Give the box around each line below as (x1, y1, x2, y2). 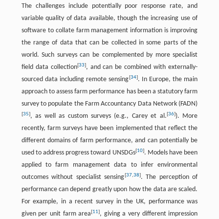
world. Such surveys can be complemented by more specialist (21, 51, 198, 59)
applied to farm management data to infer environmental (21, 161, 198, 169)
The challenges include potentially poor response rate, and (21, 2, 198, 10)
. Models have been (144, 149, 198, 157)
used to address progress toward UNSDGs (21, 149, 135, 157)
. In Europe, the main (137, 76, 198, 84)
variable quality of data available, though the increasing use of (21, 15, 198, 22)
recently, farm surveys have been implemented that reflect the (21, 125, 198, 132)
